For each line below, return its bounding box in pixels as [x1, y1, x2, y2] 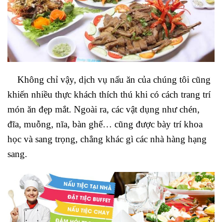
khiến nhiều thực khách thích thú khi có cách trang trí [7, 89, 211, 100]
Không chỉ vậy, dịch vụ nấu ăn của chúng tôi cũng [17, 74, 211, 85]
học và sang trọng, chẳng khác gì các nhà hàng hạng [7, 134, 207, 145]
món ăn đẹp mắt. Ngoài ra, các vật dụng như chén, [7, 104, 200, 115]
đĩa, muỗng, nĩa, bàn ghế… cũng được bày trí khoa [7, 119, 203, 130]
